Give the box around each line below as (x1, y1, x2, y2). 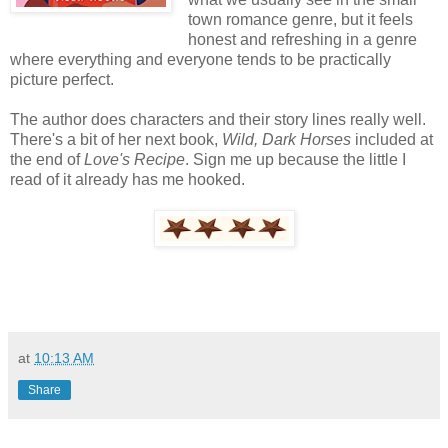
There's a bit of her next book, (10, 130, 222, 148)
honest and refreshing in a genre (187, 30, 417, 48)
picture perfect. (10, 70, 114, 88)
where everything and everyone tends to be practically (10, 50, 391, 68)
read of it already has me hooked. (10, 170, 249, 188)
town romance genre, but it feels (187, 10, 413, 28)
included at (355, 130, 433, 148)
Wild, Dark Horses (222, 130, 355, 148)
